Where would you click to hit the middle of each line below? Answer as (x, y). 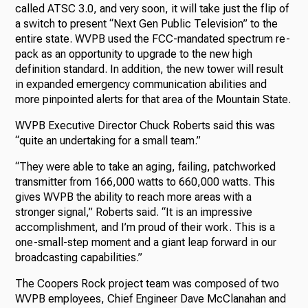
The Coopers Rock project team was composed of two (147, 283)
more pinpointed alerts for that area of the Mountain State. (153, 99)
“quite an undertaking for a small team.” (108, 140)
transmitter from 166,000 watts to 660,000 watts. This (145, 181)
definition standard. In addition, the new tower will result (150, 69)
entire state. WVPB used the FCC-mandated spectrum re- (153, 38)
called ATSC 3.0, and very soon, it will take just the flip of (152, 8)
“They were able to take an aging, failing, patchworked (146, 166)
